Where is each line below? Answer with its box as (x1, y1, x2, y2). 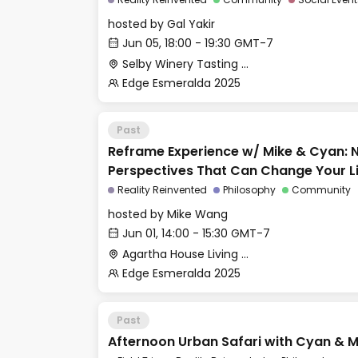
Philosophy (223, 183, 276, 197)
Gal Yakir (167, 16, 215, 32)
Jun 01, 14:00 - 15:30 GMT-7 (122, 225, 270, 241)
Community (292, 183, 351, 197)
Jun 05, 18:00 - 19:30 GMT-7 (122, 35, 273, 51)
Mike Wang (167, 206, 228, 222)
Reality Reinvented (117, 183, 207, 197)
